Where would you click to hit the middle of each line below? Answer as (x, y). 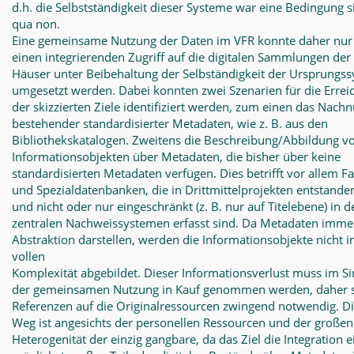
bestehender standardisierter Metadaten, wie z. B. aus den (170, 123)
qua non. (36, 24)
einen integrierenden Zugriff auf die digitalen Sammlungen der (181, 57)
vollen (28, 256)
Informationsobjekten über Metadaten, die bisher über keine (176, 156)
